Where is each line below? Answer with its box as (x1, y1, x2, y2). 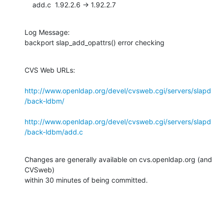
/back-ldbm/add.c (25, 127, 83, 136)
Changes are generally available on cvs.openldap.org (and (25, 155, 212, 164)
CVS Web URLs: (25, 65, 75, 74)
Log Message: (25, 27, 70, 36)
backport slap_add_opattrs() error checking (25, 38, 165, 47)
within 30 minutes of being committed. (25, 175, 148, 184)
